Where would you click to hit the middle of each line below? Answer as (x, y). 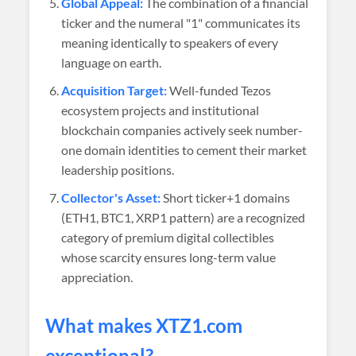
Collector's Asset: (111, 197)
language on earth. (112, 62)
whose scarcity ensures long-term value (169, 257)
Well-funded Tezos (219, 90)
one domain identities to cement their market (184, 150)
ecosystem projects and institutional (161, 110)
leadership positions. (118, 170)
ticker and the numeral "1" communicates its (181, 23)
